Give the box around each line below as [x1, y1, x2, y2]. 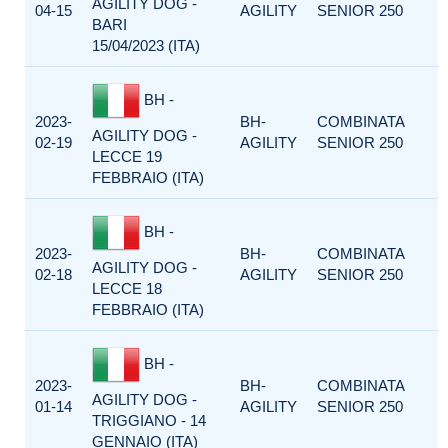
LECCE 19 [92, 148, 162, 165]
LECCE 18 [92, 280, 162, 297]
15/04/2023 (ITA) [92, 37, 200, 54]
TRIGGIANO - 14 [92, 412, 206, 429]
